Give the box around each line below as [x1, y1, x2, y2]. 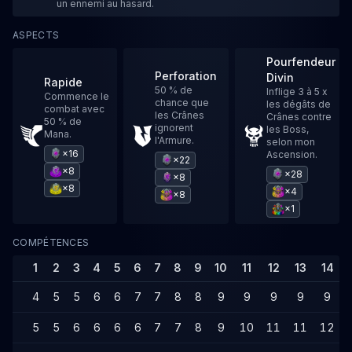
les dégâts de [266, 98, 331, 110]
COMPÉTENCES [13, 236, 90, 248]
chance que [155, 97, 210, 108]
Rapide [44, 75, 82, 89]
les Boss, [266, 123, 309, 135]
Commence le [44, 90, 109, 102]
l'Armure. [155, 134, 195, 146]
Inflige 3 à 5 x [266, 86, 328, 97]
